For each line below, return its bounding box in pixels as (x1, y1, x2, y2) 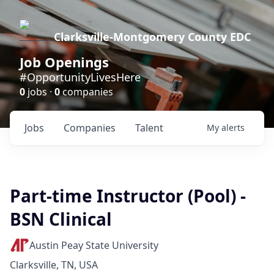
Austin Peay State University (29, 239, 158, 252)
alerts (221, 122, 245, 133)
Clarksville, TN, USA (10, 258, 98, 272)
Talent (135, 121, 163, 135)
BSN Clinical (10, 207, 112, 231)
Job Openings (20, 53, 109, 71)
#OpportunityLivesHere (20, 70, 141, 84)
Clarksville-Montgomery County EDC (54, 29, 251, 44)
